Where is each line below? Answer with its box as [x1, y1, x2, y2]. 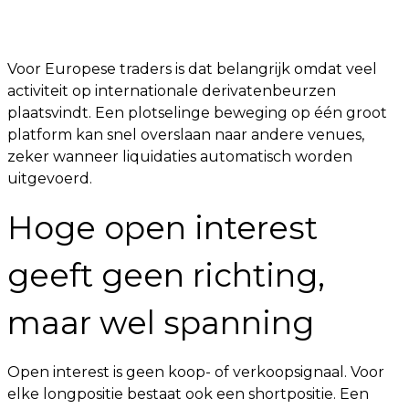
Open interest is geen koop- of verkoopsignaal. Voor [7, 363, 384, 381]
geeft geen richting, [7, 256, 325, 295]
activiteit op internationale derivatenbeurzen [7, 82, 336, 100]
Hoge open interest [7, 208, 318, 247]
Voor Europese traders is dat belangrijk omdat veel [7, 60, 377, 78]
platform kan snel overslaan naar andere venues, [7, 126, 364, 143]
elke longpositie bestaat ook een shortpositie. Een [7, 385, 369, 403]
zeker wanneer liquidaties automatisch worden [7, 148, 352, 165]
